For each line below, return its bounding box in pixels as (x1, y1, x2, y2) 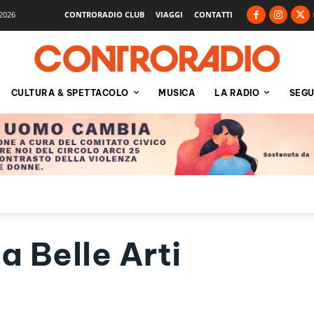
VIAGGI (156, 8, 184, 20)
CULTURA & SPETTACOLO (11, 87, 129, 98)
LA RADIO (214, 87, 259, 98)
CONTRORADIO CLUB (64, 8, 145, 20)
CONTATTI (194, 8, 233, 20)
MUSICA (158, 87, 195, 98)
